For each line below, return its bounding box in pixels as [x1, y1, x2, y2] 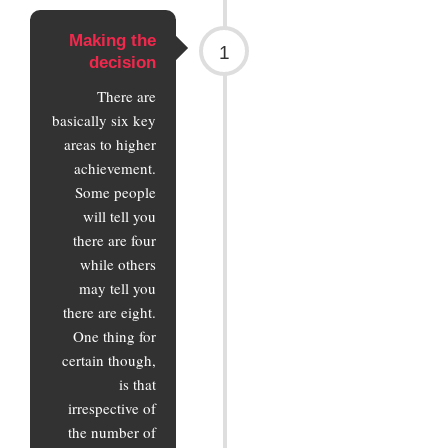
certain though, [62, 349, 157, 370]
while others [80, 253, 157, 274]
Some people [75, 181, 157, 202]
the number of [68, 421, 157, 442]
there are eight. [63, 301, 157, 322]
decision [89, 52, 157, 72]
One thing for [73, 325, 157, 346]
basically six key [52, 109, 157, 130]
